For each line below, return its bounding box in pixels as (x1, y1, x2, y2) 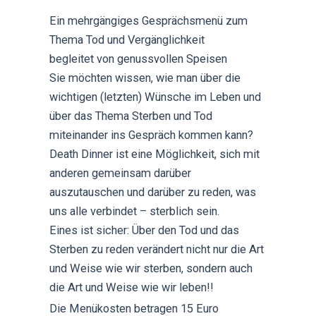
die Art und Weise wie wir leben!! (49, 280, 214, 294)
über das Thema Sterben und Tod (49, 109, 213, 123)
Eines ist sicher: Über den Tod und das (49, 223, 240, 237)
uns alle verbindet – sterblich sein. (49, 204, 220, 218)
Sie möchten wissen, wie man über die (49, 71, 241, 85)
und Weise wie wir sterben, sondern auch (49, 261, 253, 275)
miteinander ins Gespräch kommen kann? (49, 128, 254, 142)
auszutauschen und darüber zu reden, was (49, 185, 257, 199)
